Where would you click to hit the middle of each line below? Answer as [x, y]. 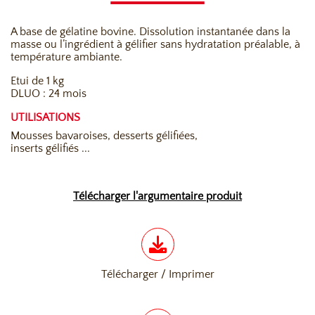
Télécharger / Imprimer [157, 275]
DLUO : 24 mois [49, 94]
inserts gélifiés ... [50, 149]
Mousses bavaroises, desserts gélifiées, [104, 136]
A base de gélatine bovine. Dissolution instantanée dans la [150, 32]
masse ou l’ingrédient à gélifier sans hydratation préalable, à [155, 45]
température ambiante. [66, 57]
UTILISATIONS [45, 118]
